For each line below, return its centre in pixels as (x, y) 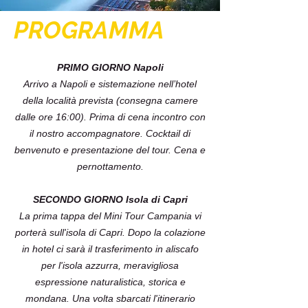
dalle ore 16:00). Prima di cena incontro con (110, 117)
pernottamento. (110, 166)
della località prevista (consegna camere (110, 100)
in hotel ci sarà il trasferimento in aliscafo (110, 249)
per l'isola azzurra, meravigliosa (110, 265)
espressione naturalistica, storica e (110, 282)
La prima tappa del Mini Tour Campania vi (110, 216)
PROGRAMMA (89, 30)
